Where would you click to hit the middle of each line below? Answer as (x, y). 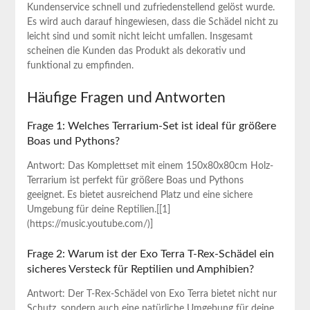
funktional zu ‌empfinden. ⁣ (81, 66)
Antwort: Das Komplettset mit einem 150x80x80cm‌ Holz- (150, 166)
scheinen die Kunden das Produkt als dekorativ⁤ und (136, 52)
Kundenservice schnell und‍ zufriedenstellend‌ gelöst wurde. (151, 8)
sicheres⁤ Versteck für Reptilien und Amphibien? (140, 270)
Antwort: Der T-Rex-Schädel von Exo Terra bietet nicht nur (152, 294)
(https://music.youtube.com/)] (90, 225)
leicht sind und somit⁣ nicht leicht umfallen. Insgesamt (139, 37)
